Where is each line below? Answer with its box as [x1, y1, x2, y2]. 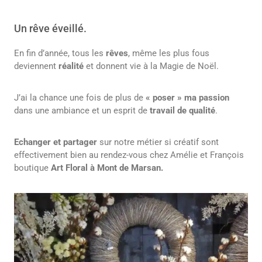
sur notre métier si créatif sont [99, 137, 219, 148]
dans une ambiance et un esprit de [14, 105, 150, 116]
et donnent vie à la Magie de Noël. [84, 61, 219, 72]
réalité [58, 61, 84, 72]
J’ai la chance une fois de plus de [14, 92, 146, 104]
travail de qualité [150, 105, 215, 116]
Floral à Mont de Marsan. [65, 163, 163, 174]
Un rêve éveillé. [14, 22, 87, 35]
